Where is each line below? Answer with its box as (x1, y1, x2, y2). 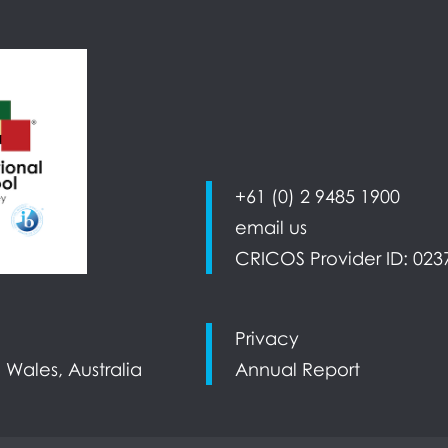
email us (234, 216, 307, 238)
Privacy (234, 327, 299, 349)
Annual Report (234, 358, 360, 380)
